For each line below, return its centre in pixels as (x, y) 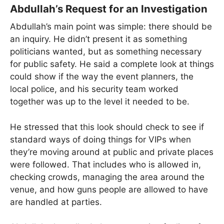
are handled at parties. (56, 202)
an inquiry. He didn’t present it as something (98, 39)
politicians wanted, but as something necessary (106, 52)
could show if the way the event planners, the (102, 77)
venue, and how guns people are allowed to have (109, 189)
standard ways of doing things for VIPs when (100, 139)
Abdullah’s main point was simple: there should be (111, 27)
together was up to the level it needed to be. (100, 102)
